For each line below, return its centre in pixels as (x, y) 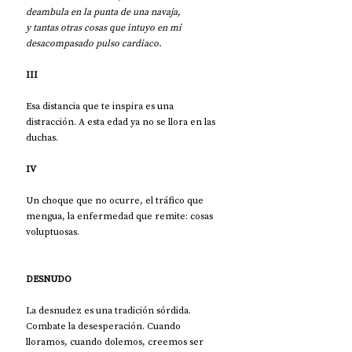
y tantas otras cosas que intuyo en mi (105, 27)
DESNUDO (49, 279)
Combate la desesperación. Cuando (104, 326)
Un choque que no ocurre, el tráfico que (116, 200)
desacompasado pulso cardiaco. (94, 43)
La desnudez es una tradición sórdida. (110, 310)
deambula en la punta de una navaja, (103, 11)
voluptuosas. (53, 231)
